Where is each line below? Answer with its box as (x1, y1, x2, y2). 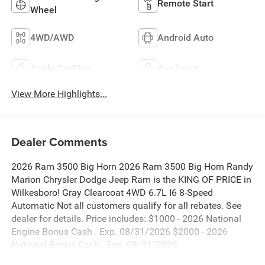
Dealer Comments (11, 133, 108, 151)
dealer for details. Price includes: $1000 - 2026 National (11, 213, 241, 225)
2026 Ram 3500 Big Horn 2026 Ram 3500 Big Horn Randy (11, 161, 253, 173)
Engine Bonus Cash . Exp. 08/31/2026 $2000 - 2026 (11, 226, 228, 238)
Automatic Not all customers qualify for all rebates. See (11, 200, 241, 212)
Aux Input (157, 62, 198, 74)
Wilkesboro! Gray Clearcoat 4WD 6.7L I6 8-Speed (11, 187, 213, 199)
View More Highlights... (11, 88, 107, 99)
